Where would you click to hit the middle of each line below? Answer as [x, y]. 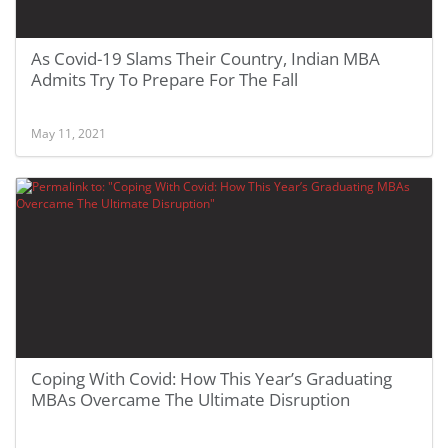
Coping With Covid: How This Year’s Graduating [211, 378]
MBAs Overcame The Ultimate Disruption [190, 399]
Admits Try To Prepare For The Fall [164, 79]
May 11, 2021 [68, 133]
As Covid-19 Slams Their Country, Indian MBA [205, 58]
